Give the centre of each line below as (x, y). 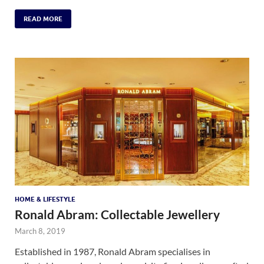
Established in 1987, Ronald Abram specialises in (113, 251)
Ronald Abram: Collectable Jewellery (117, 214)
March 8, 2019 (40, 231)
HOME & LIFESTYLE (45, 199)
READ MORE (43, 19)
